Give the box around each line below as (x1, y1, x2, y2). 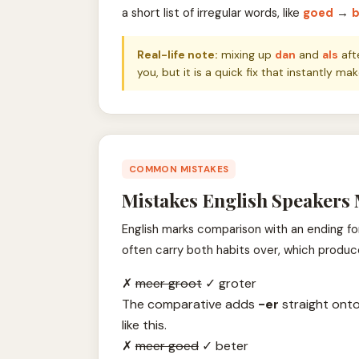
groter (215, 274, 256, 292)
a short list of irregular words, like (121, 4, 303, 21)
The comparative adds (121, 295, 258, 313)
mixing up (217, 46, 275, 62)
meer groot (135, 274, 202, 292)
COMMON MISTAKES (128, 163, 229, 175)
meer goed (135, 337, 199, 354)
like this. (121, 316, 167, 333)
